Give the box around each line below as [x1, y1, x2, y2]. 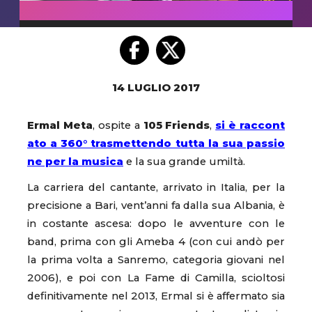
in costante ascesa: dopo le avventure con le [27, 217, 285, 230]
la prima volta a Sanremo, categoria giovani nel [27, 253, 285, 266]
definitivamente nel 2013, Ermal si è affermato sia [27, 289, 285, 302]
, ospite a [92, 118, 143, 132]
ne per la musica [27, 155, 123, 168]
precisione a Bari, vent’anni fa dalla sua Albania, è [27, 198, 285, 212]
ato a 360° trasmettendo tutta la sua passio [27, 136, 285, 150]
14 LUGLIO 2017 [112, 81, 200, 94]
